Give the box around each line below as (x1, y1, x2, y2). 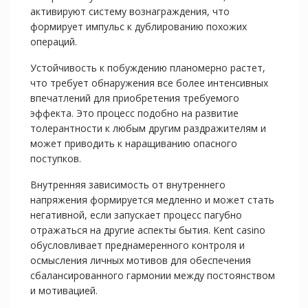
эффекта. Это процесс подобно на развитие (30, 107, 239, 120)
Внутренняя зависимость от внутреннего (30, 178, 225, 192)
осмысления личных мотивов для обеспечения (30, 254, 251, 267)
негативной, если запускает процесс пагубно (30, 208, 242, 222)
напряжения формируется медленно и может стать (30, 193, 274, 207)
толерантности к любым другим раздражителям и (30, 122, 266, 135)
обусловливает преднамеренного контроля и (30, 239, 245, 252)
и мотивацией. (30, 284, 98, 298)
